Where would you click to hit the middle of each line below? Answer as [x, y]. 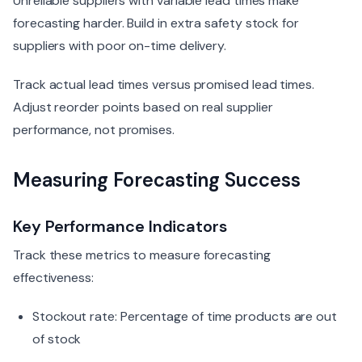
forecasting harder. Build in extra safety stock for [156, 23]
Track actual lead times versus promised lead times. [164, 85]
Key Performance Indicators [120, 227]
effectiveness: [53, 278]
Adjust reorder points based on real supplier [143, 107]
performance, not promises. [94, 130]
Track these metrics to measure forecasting [142, 255]
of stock [57, 339]
